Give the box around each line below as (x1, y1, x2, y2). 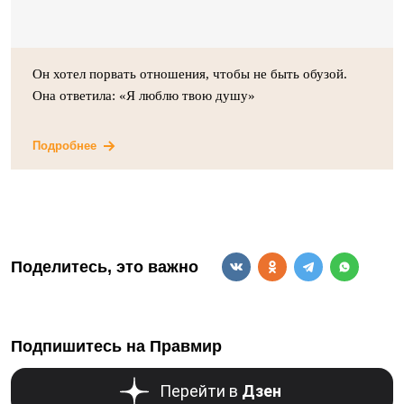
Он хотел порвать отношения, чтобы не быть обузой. (32, 67, 347, 81)
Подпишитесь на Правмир (11, 337, 222, 355)
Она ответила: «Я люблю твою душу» (32, 88, 255, 103)
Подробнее (32, 139, 96, 152)
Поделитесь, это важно (11, 257, 198, 276)
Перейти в (159, 381, 242, 400)
